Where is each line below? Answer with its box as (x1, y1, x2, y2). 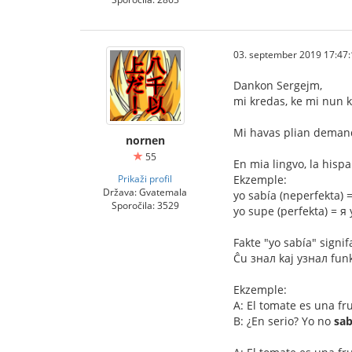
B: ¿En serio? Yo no (233, 313, 334, 328)
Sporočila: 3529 (111, 199, 179, 211)
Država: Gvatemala (103, 185, 187, 198)
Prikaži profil (118, 172, 172, 185)
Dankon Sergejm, (233, 78, 322, 93)
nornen (125, 133, 165, 148)
